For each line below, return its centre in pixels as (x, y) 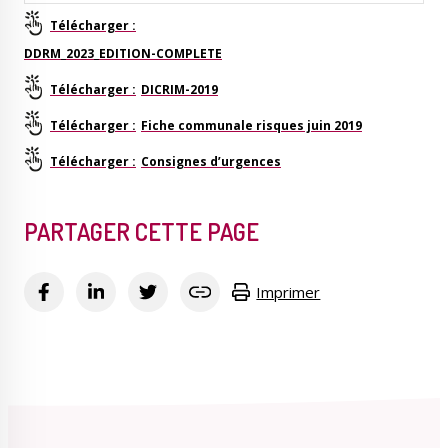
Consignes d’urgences (211, 162)
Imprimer (288, 292)
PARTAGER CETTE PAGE (141, 232)
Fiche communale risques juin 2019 (251, 126)
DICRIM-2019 (179, 90)
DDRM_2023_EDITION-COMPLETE (123, 54)
